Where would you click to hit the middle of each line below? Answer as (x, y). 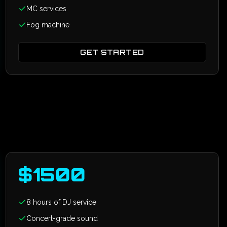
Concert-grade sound (62, 218)
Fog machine (48, 25)
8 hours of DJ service (61, 202)
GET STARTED (112, 52)
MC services (46, 9)
